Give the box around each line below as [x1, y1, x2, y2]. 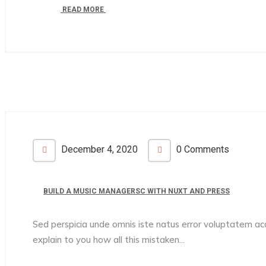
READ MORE [61, 5, 106, 14]
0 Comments [174, 144, 229, 155]
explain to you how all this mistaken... [33, 234, 185, 245]
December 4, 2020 [59, 144, 138, 155]
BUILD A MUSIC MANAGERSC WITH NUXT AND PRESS [43, 187, 230, 195]
